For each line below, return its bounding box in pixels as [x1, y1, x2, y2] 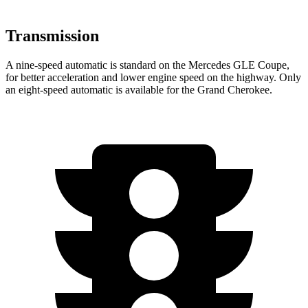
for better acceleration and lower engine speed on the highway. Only [5, 71, 301, 83]
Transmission [5, 27, 99, 45]
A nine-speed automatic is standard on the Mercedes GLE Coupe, [5, 58, 289, 71]
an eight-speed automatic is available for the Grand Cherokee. [5, 83, 272, 96]
